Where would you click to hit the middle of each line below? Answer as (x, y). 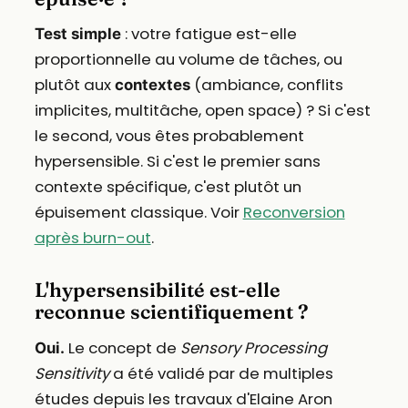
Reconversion (294, 213)
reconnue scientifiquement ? (171, 312)
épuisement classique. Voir (138, 213)
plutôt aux (74, 85)
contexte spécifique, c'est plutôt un (168, 187)
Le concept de (122, 348)
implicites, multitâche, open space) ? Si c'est (202, 111)
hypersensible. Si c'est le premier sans (177, 162)
